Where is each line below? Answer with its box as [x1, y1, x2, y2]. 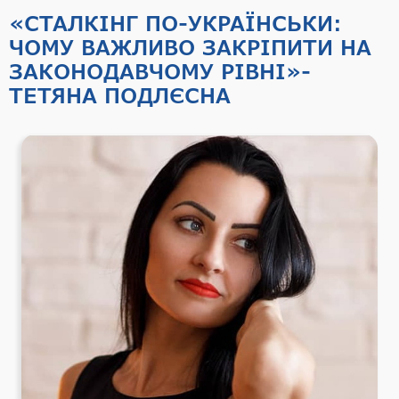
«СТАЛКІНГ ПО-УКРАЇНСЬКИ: [9, 10, 342, 36]
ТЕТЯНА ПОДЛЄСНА [9, 82, 231, 108]
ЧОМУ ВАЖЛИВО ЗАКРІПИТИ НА [9, 34, 371, 60]
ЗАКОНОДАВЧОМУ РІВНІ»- [9, 58, 311, 84]
